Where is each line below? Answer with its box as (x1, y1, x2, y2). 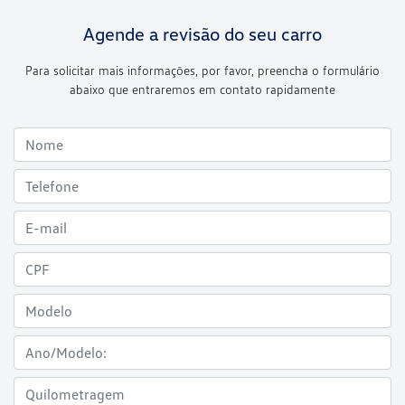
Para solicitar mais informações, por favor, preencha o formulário (25, 61, 380, 78)
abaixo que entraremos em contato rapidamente (70, 80, 335, 97)
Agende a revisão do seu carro (83, 22, 322, 44)
